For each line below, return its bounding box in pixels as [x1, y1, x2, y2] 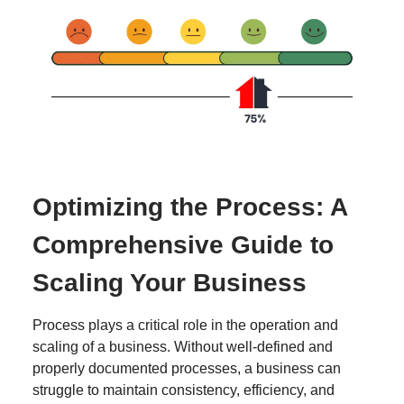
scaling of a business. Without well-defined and [32, 338, 333, 354]
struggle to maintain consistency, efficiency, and [32, 381, 335, 398]
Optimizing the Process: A [32, 192, 347, 221]
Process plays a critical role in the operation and [32, 317, 338, 333]
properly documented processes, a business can [32, 360, 341, 376]
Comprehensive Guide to [32, 230, 334, 259]
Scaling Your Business [32, 268, 307, 297]
